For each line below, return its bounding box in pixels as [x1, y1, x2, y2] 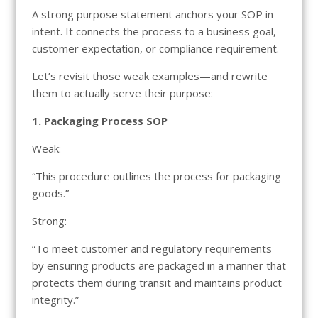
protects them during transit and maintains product [31, 275, 282, 290]
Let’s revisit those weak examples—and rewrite [31, 68, 268, 83]
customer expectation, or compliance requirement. [31, 40, 279, 55]
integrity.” [31, 292, 79, 307]
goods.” [31, 185, 69, 200]
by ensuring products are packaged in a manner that [31, 258, 286, 273]
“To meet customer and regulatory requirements [31, 241, 272, 256]
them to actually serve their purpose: [31, 85, 213, 100]
